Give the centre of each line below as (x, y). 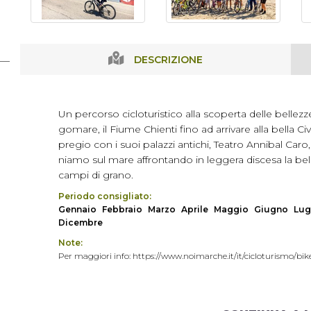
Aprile (195, 209)
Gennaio (77, 209)
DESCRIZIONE (168, 60)
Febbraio (122, 209)
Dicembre (81, 222)
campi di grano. (96, 175)
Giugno (271, 209)
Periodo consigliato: (105, 196)
